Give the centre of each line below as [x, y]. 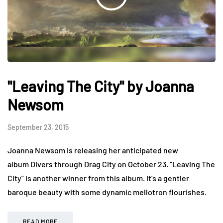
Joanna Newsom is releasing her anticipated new [93, 150]
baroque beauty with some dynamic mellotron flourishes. [107, 192]
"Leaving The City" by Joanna [101, 86]
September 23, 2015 [38, 127]
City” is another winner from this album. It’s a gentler [98, 178]
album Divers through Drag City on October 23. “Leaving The [111, 164]
